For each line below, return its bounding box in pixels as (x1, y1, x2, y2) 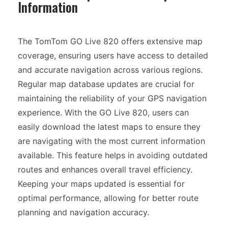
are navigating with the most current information (18, 135, 205, 146)
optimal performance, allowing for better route (18, 192, 198, 203)
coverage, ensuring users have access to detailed (18, 50, 208, 61)
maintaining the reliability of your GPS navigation (18, 93, 207, 103)
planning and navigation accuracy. (18, 207, 149, 217)
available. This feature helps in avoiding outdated (18, 150, 208, 160)
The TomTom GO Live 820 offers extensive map (18, 36, 203, 46)
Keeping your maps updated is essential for (18, 178, 185, 189)
